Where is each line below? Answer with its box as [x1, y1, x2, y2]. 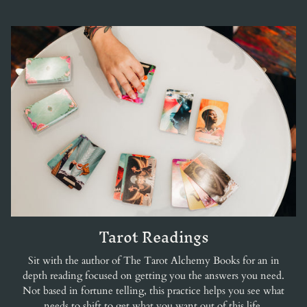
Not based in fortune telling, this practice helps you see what [23, 284, 284, 298]
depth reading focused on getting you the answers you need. [23, 269, 284, 283]
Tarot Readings [98, 219, 209, 254]
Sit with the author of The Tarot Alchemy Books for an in [27, 254, 280, 268]
